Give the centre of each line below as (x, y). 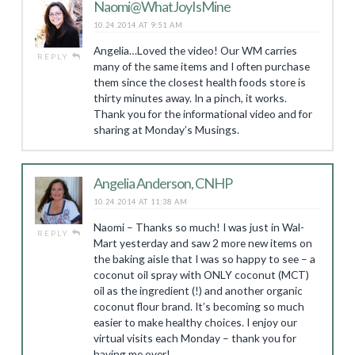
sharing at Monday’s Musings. (166, 130)
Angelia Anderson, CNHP (162, 183)
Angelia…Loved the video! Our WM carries (195, 50)
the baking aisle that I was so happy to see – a (204, 259)
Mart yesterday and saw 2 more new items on (202, 243)
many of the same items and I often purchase (201, 66)
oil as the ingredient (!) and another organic (198, 290)
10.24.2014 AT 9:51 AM (138, 25)
